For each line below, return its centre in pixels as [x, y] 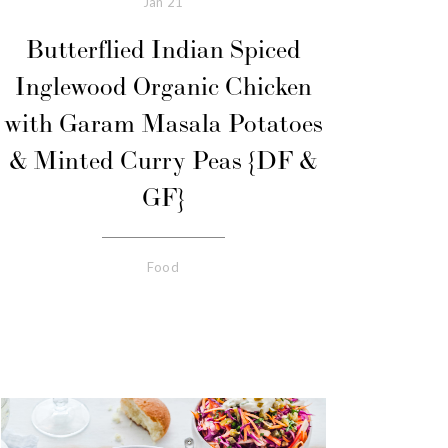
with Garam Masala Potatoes [163, 125]
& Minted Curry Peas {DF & [163, 162]
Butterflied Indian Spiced [163, 51]
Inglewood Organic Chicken [163, 88]
